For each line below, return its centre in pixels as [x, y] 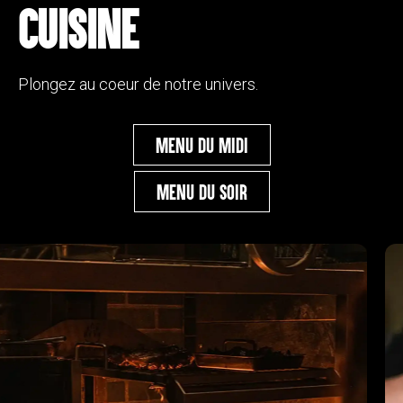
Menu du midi [201, 144]
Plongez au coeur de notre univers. [138, 85]
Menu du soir [201, 191]
